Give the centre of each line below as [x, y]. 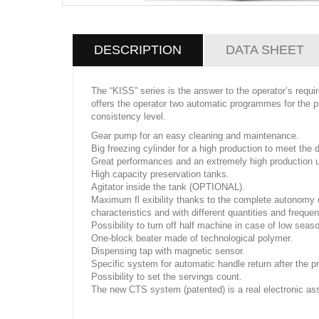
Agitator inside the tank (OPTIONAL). [168, 187]
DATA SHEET [265, 50]
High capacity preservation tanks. [160, 174]
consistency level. [129, 116]
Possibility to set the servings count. [167, 277]
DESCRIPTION [138, 50]
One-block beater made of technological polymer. [192, 238]
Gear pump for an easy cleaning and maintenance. [195, 136]
